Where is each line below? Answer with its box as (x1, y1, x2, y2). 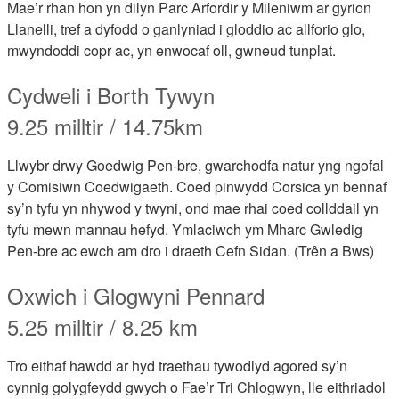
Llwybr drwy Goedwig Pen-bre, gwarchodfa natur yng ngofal (7, 155, 384, 175)
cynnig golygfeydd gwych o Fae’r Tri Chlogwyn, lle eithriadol (7, 377, 386, 397)
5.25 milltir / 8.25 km (7, 311, 198, 342)
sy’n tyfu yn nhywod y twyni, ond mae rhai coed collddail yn (7, 198, 379, 218)
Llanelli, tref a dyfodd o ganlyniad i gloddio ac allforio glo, (7, 19, 365, 39)
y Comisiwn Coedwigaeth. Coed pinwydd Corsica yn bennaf (7, 176, 387, 197)
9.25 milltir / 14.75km (7, 110, 209, 142)
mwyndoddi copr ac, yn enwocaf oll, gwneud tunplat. (7, 40, 336, 61)
